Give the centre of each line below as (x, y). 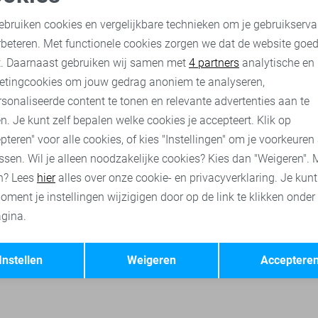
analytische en (277, 63)
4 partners (214, 63)
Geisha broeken (275, 71)
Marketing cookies (231, 56)
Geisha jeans (189, 71)
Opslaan (255, 246)
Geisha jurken (108, 71)
